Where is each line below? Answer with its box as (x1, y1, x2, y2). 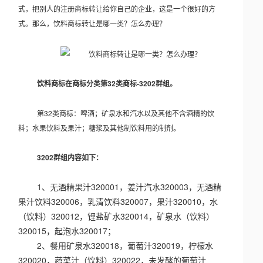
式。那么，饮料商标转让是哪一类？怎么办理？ (18, 18, 167, 28)
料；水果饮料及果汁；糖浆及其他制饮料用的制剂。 (18, 123, 181, 133)
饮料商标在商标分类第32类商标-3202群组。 (37, 78, 177, 89)
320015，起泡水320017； (18, 225, 133, 237)
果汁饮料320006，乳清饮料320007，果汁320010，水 (18, 195, 218, 208)
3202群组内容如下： (37, 152, 103, 163)
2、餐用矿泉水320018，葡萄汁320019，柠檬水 (37, 240, 214, 252)
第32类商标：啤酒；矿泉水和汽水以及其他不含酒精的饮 (37, 108, 215, 119)
